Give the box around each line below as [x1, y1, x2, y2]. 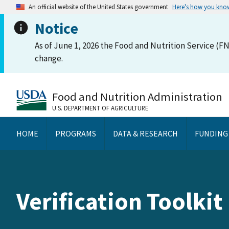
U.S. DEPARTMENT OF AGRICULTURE [52, 103, 148, 112]
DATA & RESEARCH [113, 128, 178, 139]
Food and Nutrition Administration [52, 89, 222, 104]
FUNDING [195, 128, 228, 139]
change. [35, 53, 63, 64]
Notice [35, 19, 78, 38]
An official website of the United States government [29, 3, 168, 11]
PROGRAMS [55, 128, 96, 139]
